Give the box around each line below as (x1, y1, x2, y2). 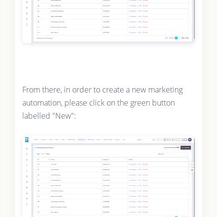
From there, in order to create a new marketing (22, 84, 183, 95)
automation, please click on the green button (22, 97, 175, 108)
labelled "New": (22, 110, 76, 121)
